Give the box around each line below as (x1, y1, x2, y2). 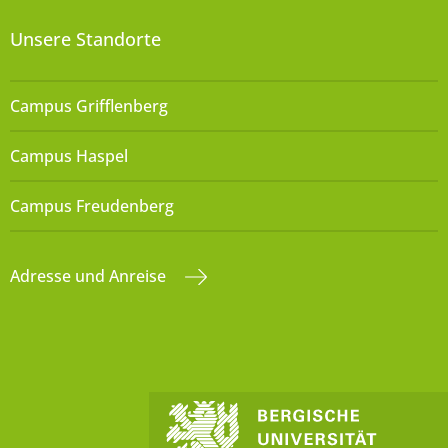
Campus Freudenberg (10, 195, 174, 218)
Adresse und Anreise (10, 265, 170, 288)
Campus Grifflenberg (10, 95, 168, 118)
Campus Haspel (10, 145, 128, 168)
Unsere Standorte (10, 27, 161, 52)
